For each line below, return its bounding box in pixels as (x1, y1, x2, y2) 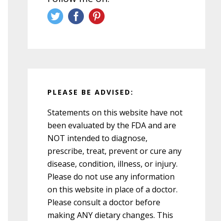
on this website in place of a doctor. (47, 184, 178, 195)
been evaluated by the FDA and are (47, 119, 176, 131)
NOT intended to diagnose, (47, 132, 147, 144)
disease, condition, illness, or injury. (47, 158, 178, 169)
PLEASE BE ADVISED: (47, 87, 134, 97)
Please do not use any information (47, 171, 175, 182)
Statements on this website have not (47, 107, 183, 118)
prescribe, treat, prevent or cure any (47, 145, 182, 156)
